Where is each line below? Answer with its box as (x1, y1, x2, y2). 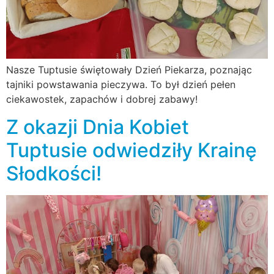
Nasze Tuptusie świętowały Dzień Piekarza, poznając (6, 64, 252, 76)
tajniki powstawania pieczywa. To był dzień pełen (6, 78, 235, 91)
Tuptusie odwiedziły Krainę (6, 138, 257, 162)
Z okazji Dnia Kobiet (6, 114, 189, 139)
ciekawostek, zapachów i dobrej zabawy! (6, 93, 198, 106)
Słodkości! (6, 161, 102, 185)
